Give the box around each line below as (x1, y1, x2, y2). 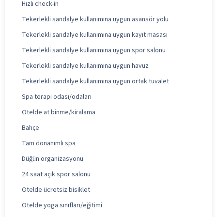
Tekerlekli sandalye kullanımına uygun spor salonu (22, 45, 166, 55)
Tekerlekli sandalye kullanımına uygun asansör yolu (22, 14, 169, 24)
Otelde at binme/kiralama (22, 107, 95, 117)
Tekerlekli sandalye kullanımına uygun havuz (22, 61, 149, 71)
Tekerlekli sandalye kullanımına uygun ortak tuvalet (22, 76, 169, 86)
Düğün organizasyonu (22, 154, 83, 164)
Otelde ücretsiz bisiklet (22, 185, 90, 195)
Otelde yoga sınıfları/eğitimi (22, 200, 102, 210)
